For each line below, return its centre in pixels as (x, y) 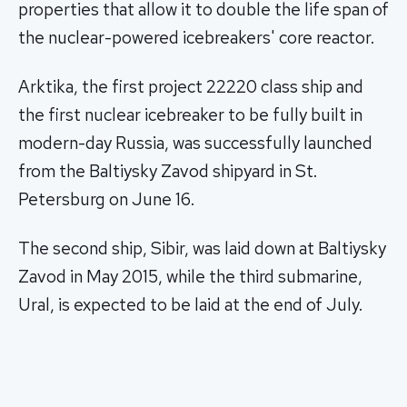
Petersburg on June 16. (106, 199)
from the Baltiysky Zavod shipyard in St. (168, 171)
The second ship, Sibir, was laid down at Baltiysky (202, 248)
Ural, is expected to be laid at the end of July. (190, 304)
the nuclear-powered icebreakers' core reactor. (196, 37)
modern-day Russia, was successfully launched (195, 143)
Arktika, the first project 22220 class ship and (191, 86)
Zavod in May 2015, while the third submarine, (190, 276)
